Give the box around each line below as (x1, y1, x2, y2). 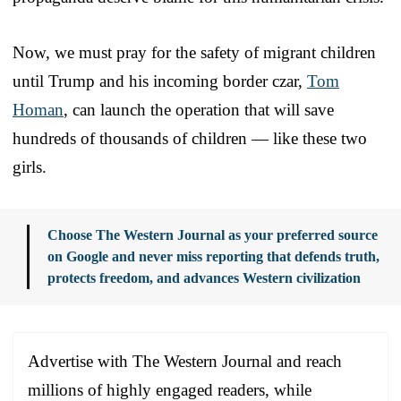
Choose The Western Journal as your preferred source (47, 227, 378, 243)
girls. (13, 158, 47, 177)
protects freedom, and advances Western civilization (47, 270, 361, 286)
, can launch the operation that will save (64, 100, 334, 120)
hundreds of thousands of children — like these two (13, 129, 367, 149)
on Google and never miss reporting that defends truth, (47, 249, 380, 265)
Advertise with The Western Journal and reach (28, 352, 342, 371)
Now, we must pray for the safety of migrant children (13, 43, 376, 63)
